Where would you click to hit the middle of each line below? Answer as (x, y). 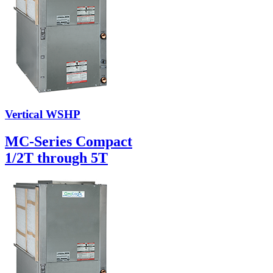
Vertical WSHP (43, 114)
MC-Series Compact (69, 141)
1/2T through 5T (56, 158)
